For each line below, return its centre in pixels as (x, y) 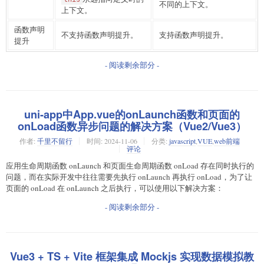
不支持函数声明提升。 (100, 34)
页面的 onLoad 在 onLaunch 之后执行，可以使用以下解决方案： (115, 188)
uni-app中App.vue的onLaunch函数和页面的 (132, 114)
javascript (182, 141)
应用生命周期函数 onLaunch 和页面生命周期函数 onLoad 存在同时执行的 (130, 166)
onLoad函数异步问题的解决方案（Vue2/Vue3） (132, 126)
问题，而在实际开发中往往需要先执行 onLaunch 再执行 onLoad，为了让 (129, 177)
